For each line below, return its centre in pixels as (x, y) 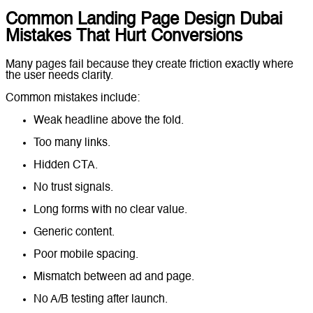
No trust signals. (73, 188)
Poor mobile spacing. (86, 255)
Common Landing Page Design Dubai (144, 20)
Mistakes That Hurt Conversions (124, 37)
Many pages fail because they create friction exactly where (150, 65)
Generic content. (74, 232)
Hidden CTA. (66, 165)
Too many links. (72, 143)
